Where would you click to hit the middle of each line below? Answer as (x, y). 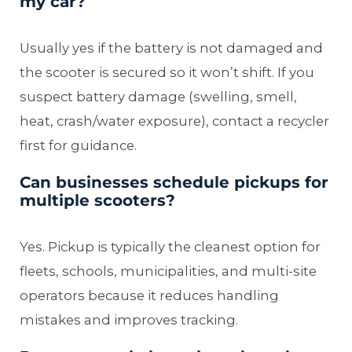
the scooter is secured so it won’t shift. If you (167, 72)
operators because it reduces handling (149, 295)
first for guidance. (78, 145)
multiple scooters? (97, 200)
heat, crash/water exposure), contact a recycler (174, 121)
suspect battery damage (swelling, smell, (158, 96)
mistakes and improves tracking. (129, 319)
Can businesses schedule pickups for (174, 182)
